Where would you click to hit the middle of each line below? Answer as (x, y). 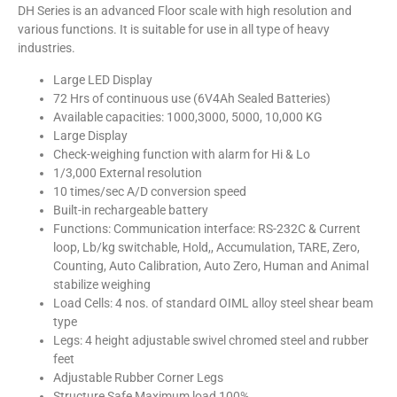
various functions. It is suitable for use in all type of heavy (174, 30)
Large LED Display (103, 79)
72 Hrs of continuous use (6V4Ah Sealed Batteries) (192, 98)
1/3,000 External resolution (128, 172)
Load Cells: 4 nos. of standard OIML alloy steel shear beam (213, 303)
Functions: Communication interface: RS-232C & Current (207, 228)
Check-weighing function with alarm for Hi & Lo (182, 154)
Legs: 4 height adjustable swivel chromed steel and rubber (211, 340)
